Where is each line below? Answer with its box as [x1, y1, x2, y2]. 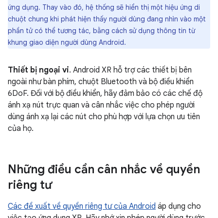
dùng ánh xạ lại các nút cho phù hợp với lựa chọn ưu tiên [8, 111, 200, 122]
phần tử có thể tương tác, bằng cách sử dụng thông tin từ [8, 26, 195, 35]
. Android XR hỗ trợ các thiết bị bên [69, 65, 192, 75]
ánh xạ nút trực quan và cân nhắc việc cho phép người [8, 100, 195, 110]
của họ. [8, 123, 34, 133]
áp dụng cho [156, 201, 201, 211]
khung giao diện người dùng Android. [8, 37, 126, 47]
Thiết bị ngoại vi [8, 65, 69, 75]
